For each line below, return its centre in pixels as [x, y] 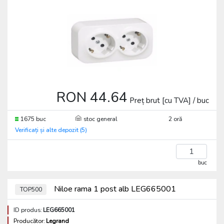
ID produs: [28, 210]
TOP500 [31, 189]
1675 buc [33, 119]
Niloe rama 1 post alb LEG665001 [114, 189]
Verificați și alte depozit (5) [51, 130]
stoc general [101, 119]
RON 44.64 [92, 97]
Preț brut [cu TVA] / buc [169, 100]
